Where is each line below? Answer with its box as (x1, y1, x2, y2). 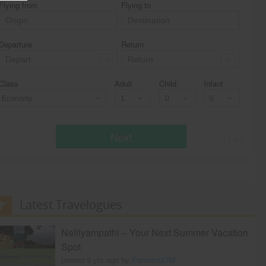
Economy (2, 107, 35, 119)
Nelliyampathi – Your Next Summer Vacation (61, 225, 248, 239)
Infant (203, 77, 223, 89)
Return (121, 38, 144, 50)
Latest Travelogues (19, 196, 122, 213)
